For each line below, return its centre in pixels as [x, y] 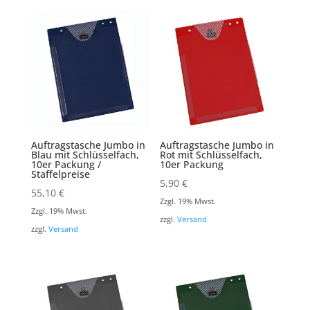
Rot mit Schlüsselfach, [211, 155]
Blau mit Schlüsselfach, [85, 155]
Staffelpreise [60, 174]
